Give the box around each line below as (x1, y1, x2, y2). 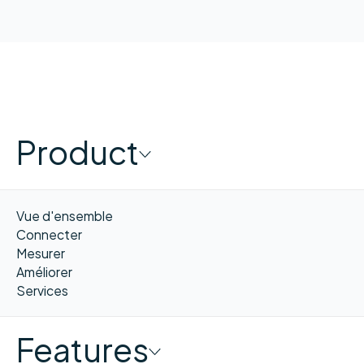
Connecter (15, 226, 82, 242)
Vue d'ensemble (15, 207, 113, 223)
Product (15, 132, 139, 173)
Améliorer (15, 263, 72, 279)
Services (15, 282, 68, 298)
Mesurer (15, 245, 65, 261)
